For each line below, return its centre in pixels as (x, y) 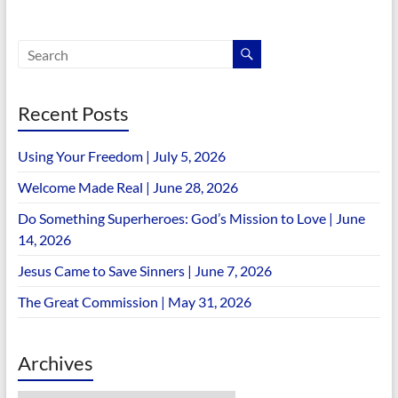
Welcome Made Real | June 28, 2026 (127, 187)
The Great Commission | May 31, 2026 (134, 302)
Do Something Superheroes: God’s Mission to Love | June (191, 219)
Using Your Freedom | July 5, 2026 (121, 156)
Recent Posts (73, 114)
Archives (55, 363)
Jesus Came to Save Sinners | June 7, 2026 (144, 271)
